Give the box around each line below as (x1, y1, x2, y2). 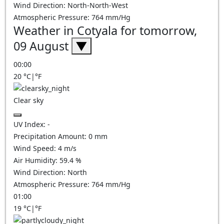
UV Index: (13, 119, 47, 129)
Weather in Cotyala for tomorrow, (13, 22, 197, 38)
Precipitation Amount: (13, 131, 88, 141)
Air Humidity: (13, 155, 59, 165)
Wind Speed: (13, 143, 58, 153)
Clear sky (13, 95, 43, 105)
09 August (13, 38, 71, 54)
